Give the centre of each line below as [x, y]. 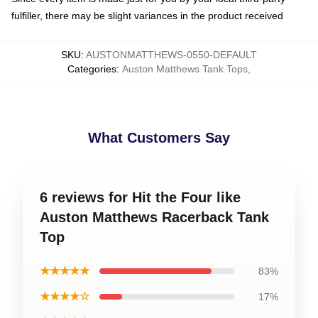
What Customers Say [159, 137]
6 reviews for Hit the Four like [140, 197]
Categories [92, 68]
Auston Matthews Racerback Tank [154, 217]
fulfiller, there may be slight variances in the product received [147, 15]
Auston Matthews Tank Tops [185, 68]
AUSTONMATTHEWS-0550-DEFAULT [171, 54]
